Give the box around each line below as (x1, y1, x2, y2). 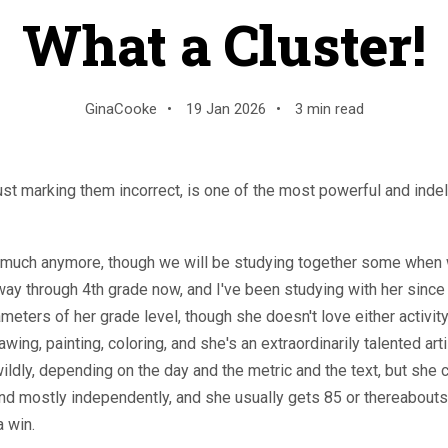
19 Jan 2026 (185, 100, 266, 118)
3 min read (290, 100, 364, 118)
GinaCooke (84, 100, 157, 118)
